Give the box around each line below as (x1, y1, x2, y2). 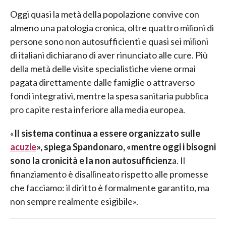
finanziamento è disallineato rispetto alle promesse (10, 168, 208, 180)
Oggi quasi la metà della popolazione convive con (10, 8, 199, 20)
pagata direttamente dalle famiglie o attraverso (10, 76, 195, 88)
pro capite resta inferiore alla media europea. (10, 103, 185, 115)
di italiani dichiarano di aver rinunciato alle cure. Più (10, 49, 208, 61)
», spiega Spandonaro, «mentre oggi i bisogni (36, 141, 216, 152)
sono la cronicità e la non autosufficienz (10, 154, 172, 166)
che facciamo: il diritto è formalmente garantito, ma (10, 182, 209, 193)
